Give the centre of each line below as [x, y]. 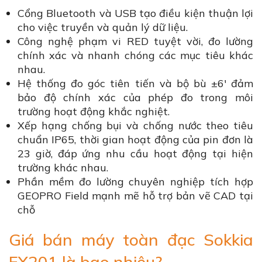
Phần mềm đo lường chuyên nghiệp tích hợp [135, 182]
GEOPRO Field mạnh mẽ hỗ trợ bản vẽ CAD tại [135, 196]
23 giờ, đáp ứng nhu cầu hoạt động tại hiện [135, 154]
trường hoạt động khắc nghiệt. [94, 112]
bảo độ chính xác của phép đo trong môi [135, 98]
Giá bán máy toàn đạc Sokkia [131, 240]
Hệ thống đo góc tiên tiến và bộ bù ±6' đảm [135, 84]
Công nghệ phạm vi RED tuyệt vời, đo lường [135, 42]
